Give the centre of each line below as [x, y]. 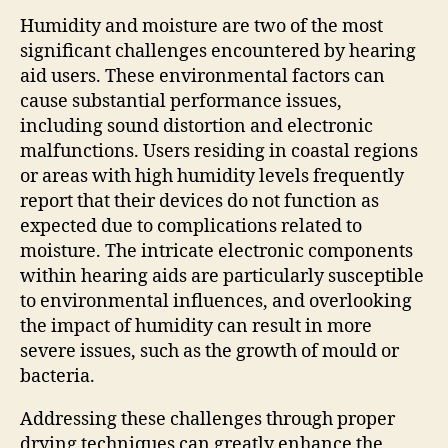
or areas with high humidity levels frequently [212, 176]
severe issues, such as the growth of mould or [209, 351]
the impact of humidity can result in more [196, 326]
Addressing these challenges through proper [207, 419]
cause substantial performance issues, [181, 101]
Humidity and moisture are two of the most [201, 26]
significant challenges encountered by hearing [218, 51]
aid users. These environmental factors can [202, 76]
